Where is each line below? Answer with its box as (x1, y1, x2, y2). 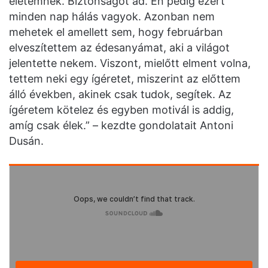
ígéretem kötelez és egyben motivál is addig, (9, 103, 234, 116)
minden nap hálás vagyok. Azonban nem (9, 10, 215, 23)
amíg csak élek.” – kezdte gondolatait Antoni (9, 118, 233, 132)
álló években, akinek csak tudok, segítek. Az (9, 87, 232, 100)
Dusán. (9, 134, 44, 147)
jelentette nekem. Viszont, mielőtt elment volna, (9, 56, 251, 69)
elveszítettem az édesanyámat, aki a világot (9, 41, 230, 54)
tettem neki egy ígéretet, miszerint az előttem (9, 72, 240, 85)
